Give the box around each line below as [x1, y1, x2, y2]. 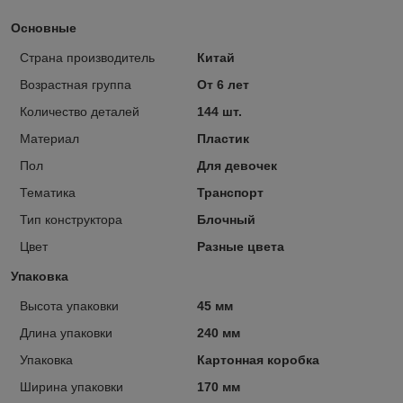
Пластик [196, 130, 249, 146]
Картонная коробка [196, 352, 319, 367]
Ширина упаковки [20, 379, 123, 394]
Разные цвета [196, 238, 284, 254]
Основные [11, 20, 76, 35]
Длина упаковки [20, 325, 112, 340]
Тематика [20, 184, 76, 200]
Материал [20, 130, 79, 146]
